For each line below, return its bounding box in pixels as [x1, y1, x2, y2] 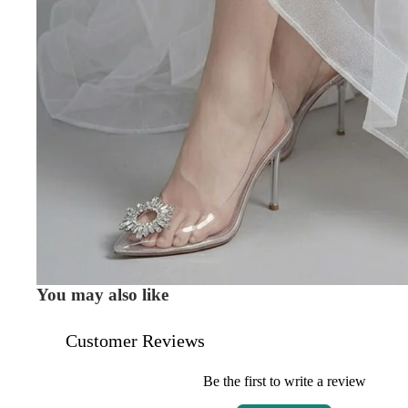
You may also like [36, 284, 168, 304]
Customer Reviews [66, 330, 205, 351]
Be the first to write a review [202, 372, 366, 389]
